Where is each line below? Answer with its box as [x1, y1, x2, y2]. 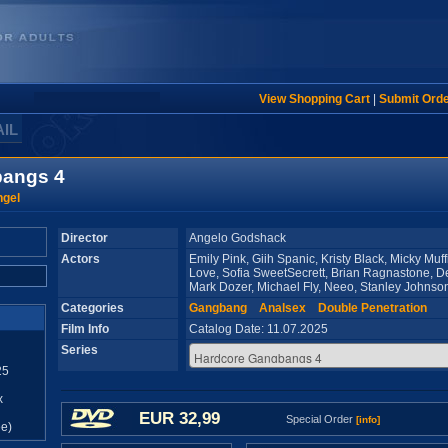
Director [61, 231, 108, 245]
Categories [61, 301, 124, 315]
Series [61, 343, 98, 357]
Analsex [259, 301, 306, 315]
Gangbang [189, 301, 247, 315]
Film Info [61, 322, 109, 336]
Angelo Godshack [189, 231, 286, 245]
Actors [61, 252, 100, 266]
